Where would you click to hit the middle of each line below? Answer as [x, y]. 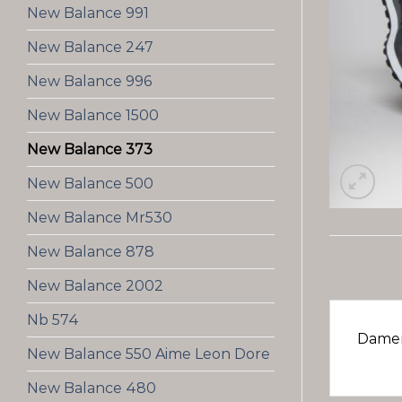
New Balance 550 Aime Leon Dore [149, 354]
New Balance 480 [92, 388]
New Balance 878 [91, 252]
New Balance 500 [90, 184]
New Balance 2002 [95, 286]
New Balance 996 [89, 81]
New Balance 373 [90, 149]
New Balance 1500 [93, 115]
